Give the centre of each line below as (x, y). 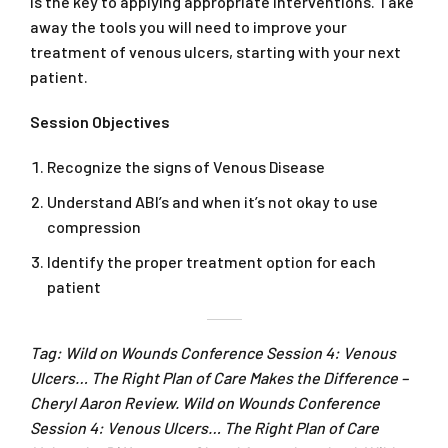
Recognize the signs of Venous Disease (186, 167)
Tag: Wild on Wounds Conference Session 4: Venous (213, 353)
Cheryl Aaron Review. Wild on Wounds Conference (205, 403)
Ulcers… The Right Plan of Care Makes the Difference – (219, 378)
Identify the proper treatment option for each (211, 262)
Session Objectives (100, 122)
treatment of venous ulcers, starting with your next (215, 52)
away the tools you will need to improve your (188, 27)
